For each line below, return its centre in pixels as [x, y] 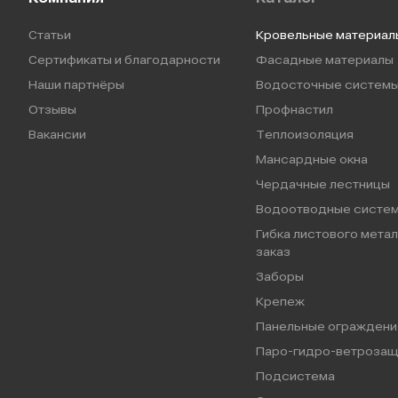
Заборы [280, 277]
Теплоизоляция [305, 135]
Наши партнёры [76, 85]
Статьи [50, 35]
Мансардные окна [312, 159]
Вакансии [57, 135]
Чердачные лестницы [323, 184]
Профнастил [295, 110]
